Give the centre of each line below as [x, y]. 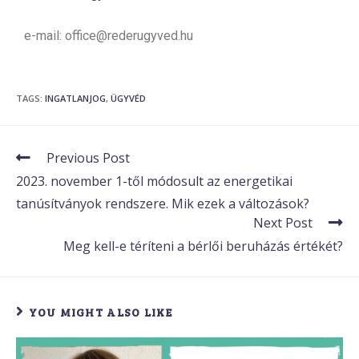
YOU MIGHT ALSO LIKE [101, 312]
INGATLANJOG [75, 98]
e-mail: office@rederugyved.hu [109, 35]
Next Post [283, 222]
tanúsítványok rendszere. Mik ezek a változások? [163, 203]
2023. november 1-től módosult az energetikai [154, 181]
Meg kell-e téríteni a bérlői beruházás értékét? [203, 246]
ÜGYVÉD [128, 98]
